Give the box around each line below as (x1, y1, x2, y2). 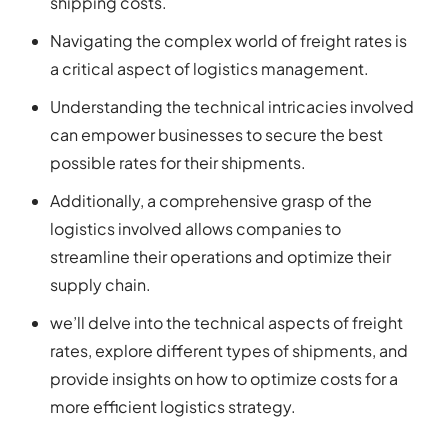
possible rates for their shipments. (50, 152, 306, 174)
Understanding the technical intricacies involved (50, 96, 414, 118)
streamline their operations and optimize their (50, 246, 391, 268)
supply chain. (50, 274, 151, 296)
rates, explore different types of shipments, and (50, 340, 408, 362)
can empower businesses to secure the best (50, 124, 383, 146)
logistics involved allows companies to (50, 218, 341, 240)
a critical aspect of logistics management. (50, 58, 369, 80)
